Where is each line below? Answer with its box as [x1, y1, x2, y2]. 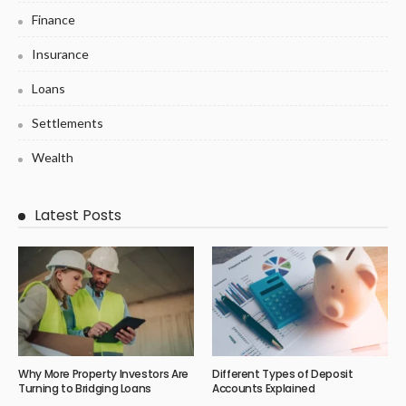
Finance [32, 11, 75, 27]
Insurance [32, 45, 89, 62]
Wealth [32, 149, 73, 165]
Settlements [32, 114, 103, 130]
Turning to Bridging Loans [18, 380, 151, 396]
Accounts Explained [212, 380, 315, 396]
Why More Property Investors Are [18, 365, 188, 382]
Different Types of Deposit [212, 365, 353, 382]
